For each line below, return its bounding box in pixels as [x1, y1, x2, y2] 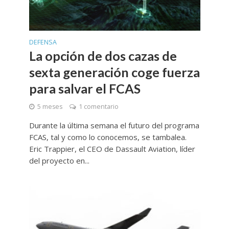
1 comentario [78, 102, 119, 111]
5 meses [37, 102, 62, 111]
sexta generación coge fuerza [29, 64, 200, 80]
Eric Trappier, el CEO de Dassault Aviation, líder [29, 143, 195, 154]
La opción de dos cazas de [29, 48, 177, 63]
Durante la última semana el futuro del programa [29, 120, 199, 130]
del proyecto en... [29, 155, 89, 166]
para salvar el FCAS [29, 80, 141, 96]
